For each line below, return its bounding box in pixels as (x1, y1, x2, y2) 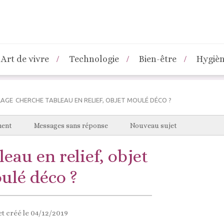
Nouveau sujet (130, 121, 177, 129)
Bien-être (139, 54, 176, 64)
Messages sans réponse (34, 121, 108, 129)
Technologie (69, 54, 119, 64)
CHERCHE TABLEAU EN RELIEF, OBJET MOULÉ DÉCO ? (15, 96, 171, 103)
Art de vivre (1, 54, 49, 64)
